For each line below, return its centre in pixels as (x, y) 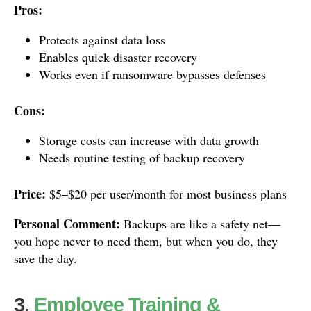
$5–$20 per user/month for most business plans (166, 194)
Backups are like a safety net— (200, 224)
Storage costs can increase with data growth (149, 140)
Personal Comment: (67, 224)
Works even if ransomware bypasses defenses (152, 74)
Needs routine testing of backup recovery (142, 158)
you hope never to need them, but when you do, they (146, 241)
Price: (30, 194)
